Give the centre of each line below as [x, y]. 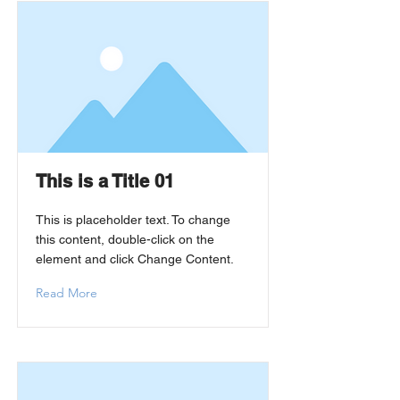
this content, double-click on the [125, 239]
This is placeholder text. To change [133, 220]
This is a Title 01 [105, 181]
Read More [67, 293]
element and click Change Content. [135, 259]
